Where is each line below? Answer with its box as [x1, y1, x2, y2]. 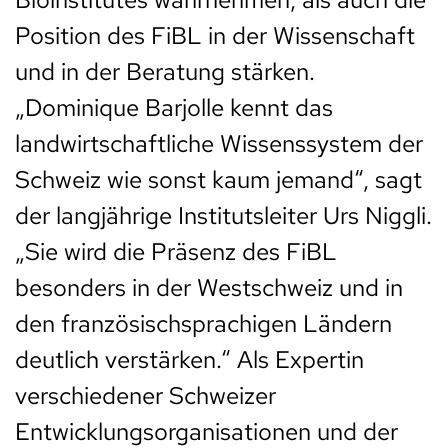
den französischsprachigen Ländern [15, 307, 392, 339]
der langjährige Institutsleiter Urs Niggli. [15, 199, 432, 231]
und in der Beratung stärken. [15, 55, 315, 87]
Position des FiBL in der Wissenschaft [15, 19, 415, 51]
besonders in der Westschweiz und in [15, 271, 403, 303]
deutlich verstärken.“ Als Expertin [15, 343, 364, 375]
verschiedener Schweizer [15, 379, 276, 411]
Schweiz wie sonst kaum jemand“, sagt [15, 163, 422, 195]
